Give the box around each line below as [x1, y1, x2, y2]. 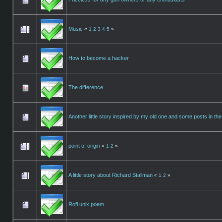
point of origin [68, 142, 100, 149]
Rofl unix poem [68, 201, 104, 207]
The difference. [68, 84, 105, 90]
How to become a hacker [68, 55, 129, 61]
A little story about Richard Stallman [68, 171, 153, 178]
